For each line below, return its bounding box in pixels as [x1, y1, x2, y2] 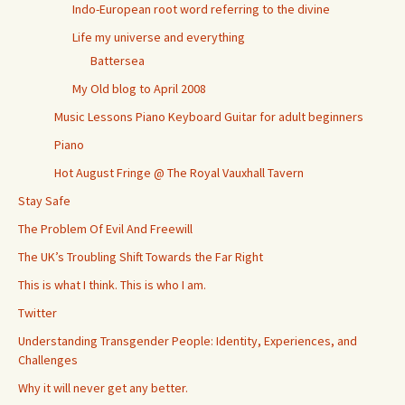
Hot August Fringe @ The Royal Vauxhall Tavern [54, 165, 304, 182]
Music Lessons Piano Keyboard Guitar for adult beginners [54, 108, 363, 126]
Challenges [18, 352, 78, 369]
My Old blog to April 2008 [72, 80, 206, 98]
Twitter [18, 305, 57, 322]
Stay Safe [18, 193, 71, 210]
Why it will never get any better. [18, 380, 188, 397]
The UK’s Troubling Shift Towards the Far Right [18, 249, 263, 266]
